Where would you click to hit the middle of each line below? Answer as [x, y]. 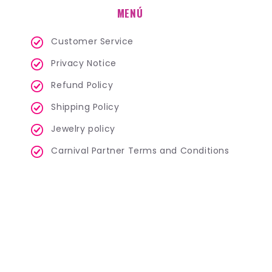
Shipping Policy [85, 107]
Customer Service [92, 41]
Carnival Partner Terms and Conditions [140, 151]
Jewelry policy [83, 129]
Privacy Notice [84, 63]
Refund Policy [82, 85]
